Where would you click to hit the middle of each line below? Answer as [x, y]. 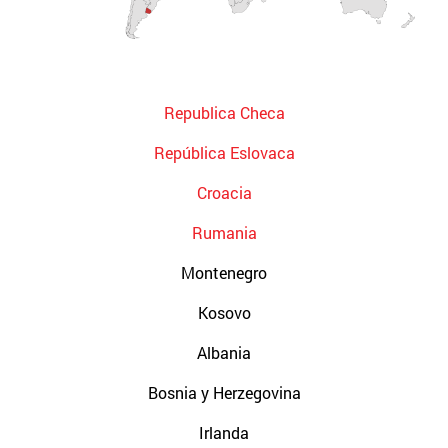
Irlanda [224, 433]
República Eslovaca [224, 153]
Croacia [224, 193]
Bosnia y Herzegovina [224, 393]
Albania [224, 353]
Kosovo [224, 313]
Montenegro [224, 273]
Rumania [224, 233]
